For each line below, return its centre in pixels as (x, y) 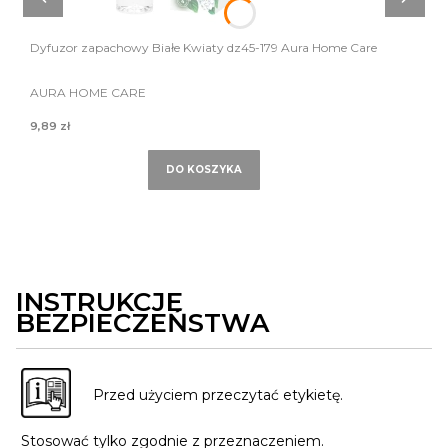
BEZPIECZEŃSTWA (142, 323)
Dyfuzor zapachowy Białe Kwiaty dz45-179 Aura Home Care (203, 48)
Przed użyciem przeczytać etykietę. (218, 395)
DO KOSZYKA (203, 170)
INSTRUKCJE (99, 302)
